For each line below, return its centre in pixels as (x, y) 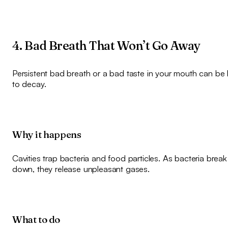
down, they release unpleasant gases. (81, 168)
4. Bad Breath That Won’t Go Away (106, 45)
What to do (36, 220)
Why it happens (47, 134)
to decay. (29, 83)
